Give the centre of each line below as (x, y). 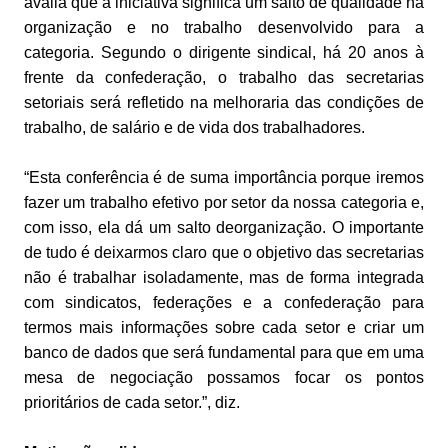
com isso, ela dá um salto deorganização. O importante (224, 228)
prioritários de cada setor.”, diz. (131, 403)
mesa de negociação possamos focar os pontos (224, 378)
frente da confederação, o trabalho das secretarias (224, 78)
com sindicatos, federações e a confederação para (224, 303)
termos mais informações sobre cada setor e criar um (224, 328)
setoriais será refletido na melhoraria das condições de (224, 103)
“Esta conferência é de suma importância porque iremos (224, 178)
